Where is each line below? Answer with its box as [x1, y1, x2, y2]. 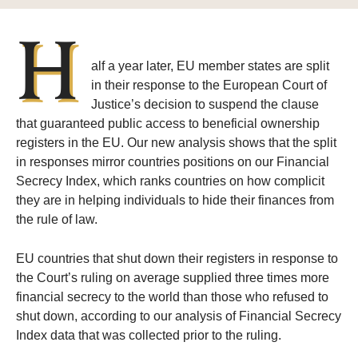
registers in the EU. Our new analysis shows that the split [16, 136, 336, 150]
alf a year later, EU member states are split [91, 59, 329, 74]
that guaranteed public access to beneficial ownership [16, 117, 320, 131]
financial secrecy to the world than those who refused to [16, 290, 328, 304]
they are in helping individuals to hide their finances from [16, 193, 334, 208]
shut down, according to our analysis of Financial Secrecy [16, 309, 341, 324]
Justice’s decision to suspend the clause [91, 97, 319, 112]
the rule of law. [16, 213, 104, 227]
